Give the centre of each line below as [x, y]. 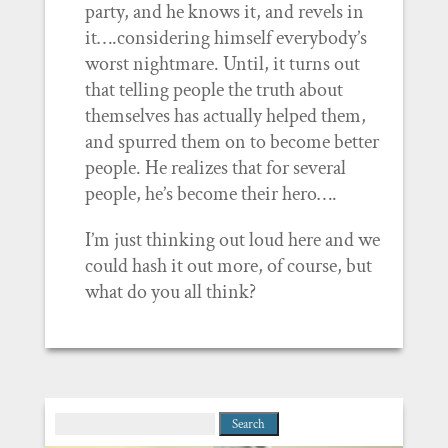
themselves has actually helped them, [225, 116]
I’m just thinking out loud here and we [232, 240]
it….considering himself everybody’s [225, 38]
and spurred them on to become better [231, 142]
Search [79, 421]
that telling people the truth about [213, 90]
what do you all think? [170, 292]
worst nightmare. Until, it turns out [222, 64]
